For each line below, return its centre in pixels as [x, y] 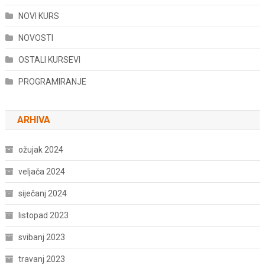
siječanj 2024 [42, 194]
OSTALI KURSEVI [49, 60]
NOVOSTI [35, 38]
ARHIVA [33, 120]
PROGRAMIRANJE [52, 82]
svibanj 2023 [41, 237]
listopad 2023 [43, 216]
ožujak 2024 [41, 150]
